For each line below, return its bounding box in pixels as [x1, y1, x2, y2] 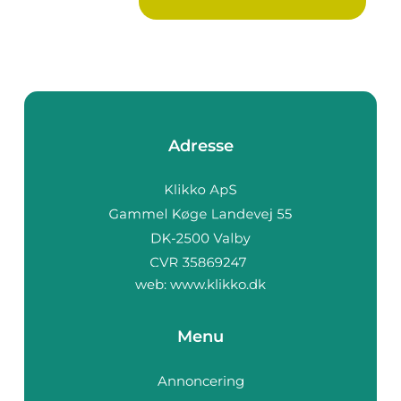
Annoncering [157, 371, 244, 389]
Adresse [167, 136, 234, 156]
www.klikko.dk [170, 275, 266, 293]
